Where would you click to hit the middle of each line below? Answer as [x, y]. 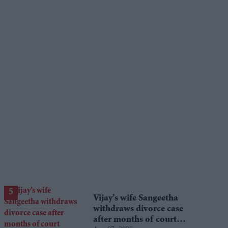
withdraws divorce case [138, 209]
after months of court [135, 220]
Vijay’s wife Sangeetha [135, 199]
